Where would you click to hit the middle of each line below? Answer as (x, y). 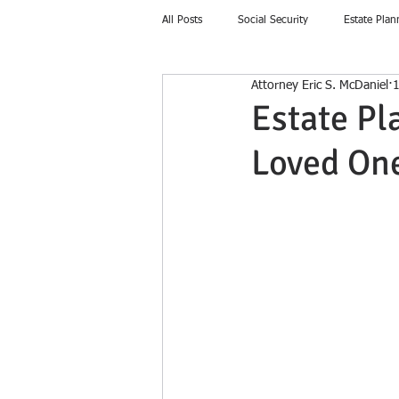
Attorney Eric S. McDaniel (320, 85)
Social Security (273, 20)
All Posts (182, 20)
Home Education (237, 91)
